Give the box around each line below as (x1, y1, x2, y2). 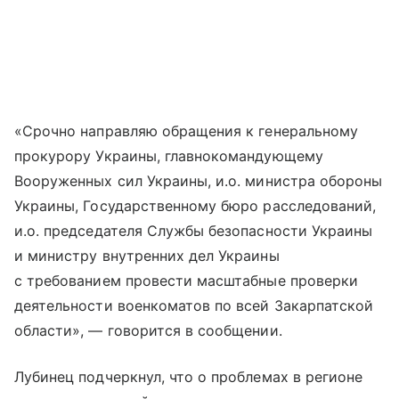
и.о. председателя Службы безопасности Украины (14, 221, 373, 240)
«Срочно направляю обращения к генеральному (14, 121, 359, 140)
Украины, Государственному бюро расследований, (14, 196, 377, 215)
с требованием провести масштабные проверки (14, 271, 359, 289)
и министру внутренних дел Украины (14, 246, 280, 265)
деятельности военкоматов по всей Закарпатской (14, 296, 374, 314)
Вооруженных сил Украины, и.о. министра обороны (14, 171, 383, 190)
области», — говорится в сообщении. (14, 321, 282, 339)
